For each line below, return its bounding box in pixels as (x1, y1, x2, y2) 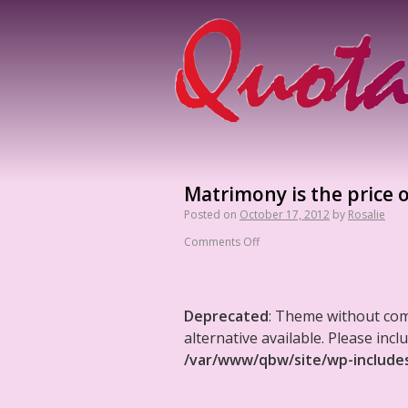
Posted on (184, 207, 237, 222)
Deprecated (184, 306, 269, 326)
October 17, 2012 (240, 207, 330, 222)
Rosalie (348, 207, 385, 222)
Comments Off (184, 234, 260, 250)
